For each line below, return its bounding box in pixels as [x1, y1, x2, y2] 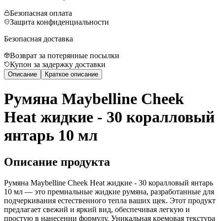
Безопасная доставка [4, 34, 73, 43]
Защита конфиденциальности [10, 17, 109, 26]
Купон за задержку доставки [10, 60, 106, 69]
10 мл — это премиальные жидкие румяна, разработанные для [4, 187, 214, 196]
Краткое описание [45, 70, 98, 78]
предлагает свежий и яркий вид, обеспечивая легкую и [4, 205, 190, 214]
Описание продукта [4, 155, 110, 168]
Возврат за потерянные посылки [10, 51, 119, 60]
